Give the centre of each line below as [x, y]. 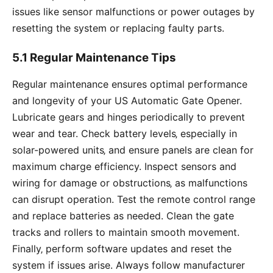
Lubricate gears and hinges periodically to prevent [129, 117]
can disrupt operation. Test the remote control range [134, 199]
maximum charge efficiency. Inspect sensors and [124, 166]
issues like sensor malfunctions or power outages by [133, 11]
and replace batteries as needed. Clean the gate [123, 215]
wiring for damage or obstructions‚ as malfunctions [130, 183]
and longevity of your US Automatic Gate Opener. [127, 100]
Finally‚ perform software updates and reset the [122, 248]
